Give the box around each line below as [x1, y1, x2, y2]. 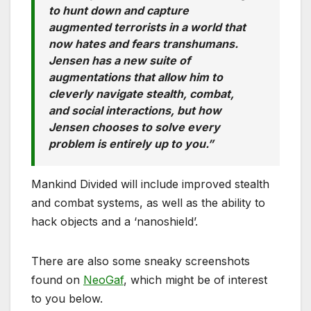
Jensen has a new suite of [49, 53, 190, 68]
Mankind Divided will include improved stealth [31, 177, 269, 192]
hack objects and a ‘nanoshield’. [31, 215, 198, 229]
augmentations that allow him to [49, 70, 223, 85]
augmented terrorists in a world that [49, 20, 246, 35]
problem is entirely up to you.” [49, 137, 214, 151]
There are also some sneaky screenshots [31, 254, 250, 269]
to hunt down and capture [49, 3, 189, 18]
